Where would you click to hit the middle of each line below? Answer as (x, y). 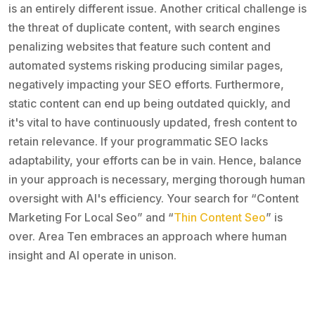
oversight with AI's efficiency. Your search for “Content (154, 198)
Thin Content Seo (220, 217)
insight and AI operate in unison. (92, 255)
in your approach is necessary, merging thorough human (157, 179)
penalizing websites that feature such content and (140, 46)
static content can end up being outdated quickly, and (149, 103)
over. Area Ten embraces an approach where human (148, 236)
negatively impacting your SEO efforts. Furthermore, (146, 84)
